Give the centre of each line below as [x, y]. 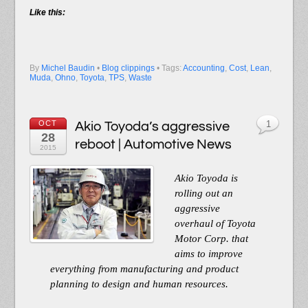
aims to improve [209, 254]
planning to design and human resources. [139, 284]
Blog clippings [128, 68]
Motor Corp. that [211, 239]
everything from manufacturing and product [144, 269]
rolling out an [204, 194]
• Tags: [169, 68]
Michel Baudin [68, 68]
